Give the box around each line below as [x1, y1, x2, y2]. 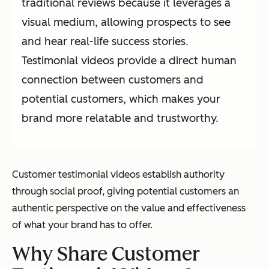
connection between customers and [22, 73, 204, 87]
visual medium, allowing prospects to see [22, 16, 231, 29]
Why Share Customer [12, 243, 200, 266]
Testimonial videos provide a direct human [22, 54, 237, 68]
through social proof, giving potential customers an [12, 186, 239, 198]
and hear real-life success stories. [22, 35, 189, 49]
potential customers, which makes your [22, 92, 220, 106]
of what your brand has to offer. [12, 219, 153, 231]
